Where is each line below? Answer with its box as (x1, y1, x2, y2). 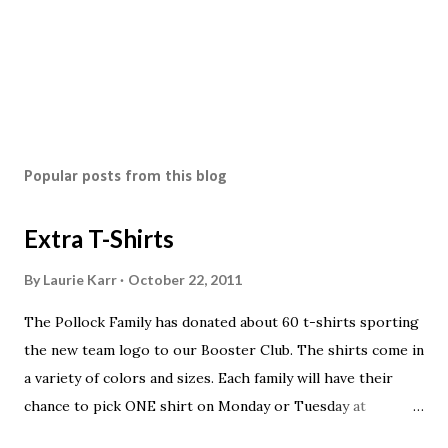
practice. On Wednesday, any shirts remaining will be (24, 425, 373, 443)
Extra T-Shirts (24, 224, 174, 253)
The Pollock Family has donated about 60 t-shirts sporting (24, 313, 419, 331)
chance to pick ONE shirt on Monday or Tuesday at (24, 397, 366, 415)
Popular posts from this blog (24, 169, 227, 185)
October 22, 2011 (128, 271, 242, 288)
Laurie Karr (43, 271, 117, 288)
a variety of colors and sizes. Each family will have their (24, 369, 393, 387)
